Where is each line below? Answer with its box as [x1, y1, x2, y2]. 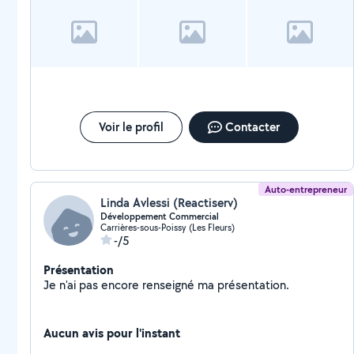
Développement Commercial [100, 210, 219, 223]
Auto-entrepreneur [265, 183, 348, 196]
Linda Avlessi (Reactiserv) [100, 194, 238, 211]
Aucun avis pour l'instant [43, 324, 180, 341]
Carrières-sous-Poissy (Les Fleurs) [100, 221, 235, 233]
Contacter [224, 119, 280, 135]
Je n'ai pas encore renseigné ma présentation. [217, 277, 289, 293]
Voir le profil [98, 119, 164, 135]
